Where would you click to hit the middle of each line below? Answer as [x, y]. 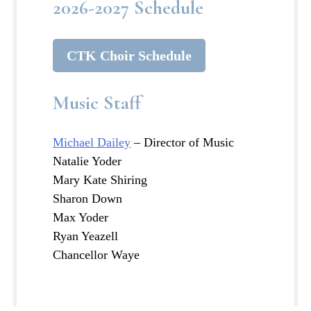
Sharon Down [88, 199]
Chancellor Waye [96, 255]
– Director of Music [183, 143]
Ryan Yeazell [86, 236]
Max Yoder [81, 218]
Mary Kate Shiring [100, 180]
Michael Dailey [92, 143]
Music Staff [97, 103]
